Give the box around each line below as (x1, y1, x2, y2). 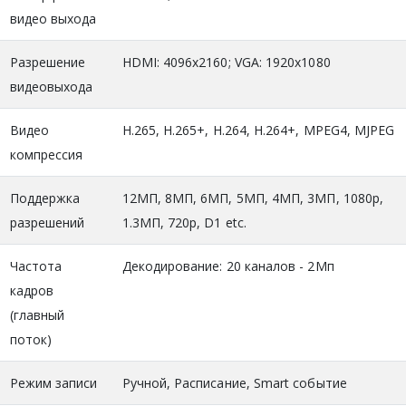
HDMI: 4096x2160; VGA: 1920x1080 (121, 53, 331, 71)
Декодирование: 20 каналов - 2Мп (121, 256, 334, 275)
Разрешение (9, 53, 86, 71)
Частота (9, 256, 62, 275)
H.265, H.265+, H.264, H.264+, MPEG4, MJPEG (121, 121, 395, 139)
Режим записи (9, 373, 98, 391)
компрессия (9, 145, 83, 163)
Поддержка (9, 188, 81, 207)
